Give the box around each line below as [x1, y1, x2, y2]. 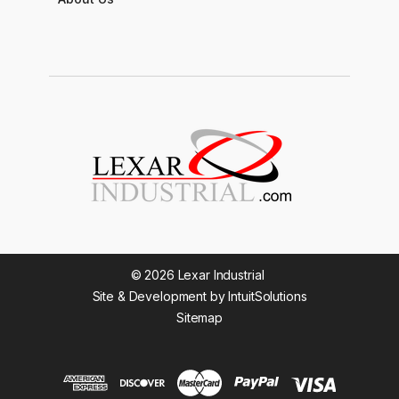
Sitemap [175, 309, 223, 325]
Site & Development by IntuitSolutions [92, 288, 307, 304]
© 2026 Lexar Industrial [130, 266, 265, 282]
